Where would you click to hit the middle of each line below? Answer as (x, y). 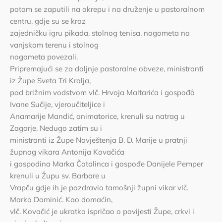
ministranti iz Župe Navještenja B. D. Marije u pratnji (99, 140)
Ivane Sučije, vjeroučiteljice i (57, 104)
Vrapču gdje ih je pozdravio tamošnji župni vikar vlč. (99, 188)
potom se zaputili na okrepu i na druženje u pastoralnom (107, 9)
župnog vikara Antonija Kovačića (67, 152)
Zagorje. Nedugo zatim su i (56, 128)
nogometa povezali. (44, 57)
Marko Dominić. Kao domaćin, (61, 199)
